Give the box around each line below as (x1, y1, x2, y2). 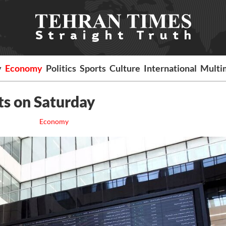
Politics (46, 63, 77, 74)
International (144, 63, 197, 74)
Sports (80, 63, 106, 74)
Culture (109, 63, 141, 74)
